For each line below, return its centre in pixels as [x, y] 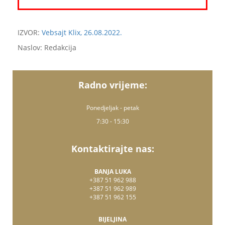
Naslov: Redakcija [47, 47]
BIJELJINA [113, 219]
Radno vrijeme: [113, 85]
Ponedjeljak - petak [113, 108]
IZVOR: [30, 32]
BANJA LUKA [113, 172]
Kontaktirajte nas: [113, 149]
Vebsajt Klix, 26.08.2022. [82, 32]
